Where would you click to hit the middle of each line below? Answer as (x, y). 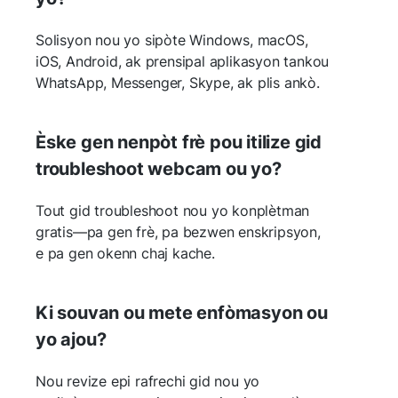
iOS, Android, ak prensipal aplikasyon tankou (183, 61)
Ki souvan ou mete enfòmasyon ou (182, 312)
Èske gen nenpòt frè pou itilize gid (179, 142)
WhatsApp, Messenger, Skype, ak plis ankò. (178, 82)
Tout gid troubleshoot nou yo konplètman (173, 210)
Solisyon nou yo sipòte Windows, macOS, (172, 40)
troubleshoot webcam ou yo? (159, 168)
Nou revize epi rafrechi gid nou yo (148, 381)
